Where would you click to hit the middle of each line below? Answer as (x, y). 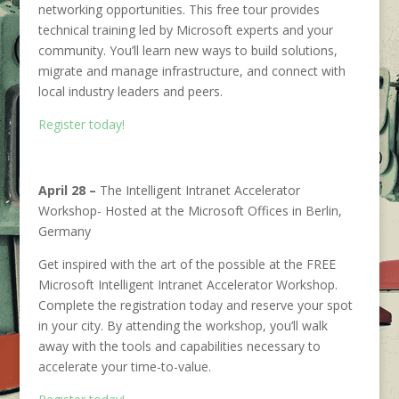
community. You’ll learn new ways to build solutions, (187, 50)
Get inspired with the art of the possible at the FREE (187, 264)
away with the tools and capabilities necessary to (179, 346)
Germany (64, 231)
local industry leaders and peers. (130, 91)
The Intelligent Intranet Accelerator (199, 190)
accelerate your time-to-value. (124, 366)
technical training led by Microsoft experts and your (185, 30)
